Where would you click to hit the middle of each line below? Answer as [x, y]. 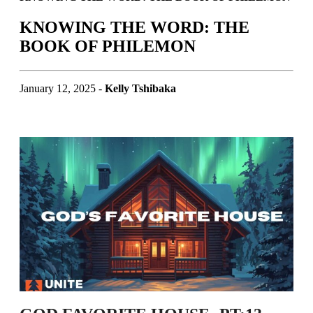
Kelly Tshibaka [140, 89]
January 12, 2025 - [62, 89]
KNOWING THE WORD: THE [134, 28]
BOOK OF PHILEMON [108, 46]
